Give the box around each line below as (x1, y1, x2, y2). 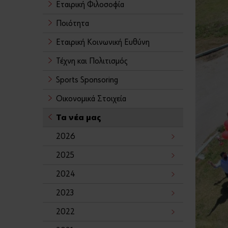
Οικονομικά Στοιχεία (56, 95, 126, 103)
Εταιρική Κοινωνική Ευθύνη (56, 38, 150, 47)
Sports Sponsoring (56, 76, 118, 84)
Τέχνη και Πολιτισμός (56, 57, 128, 66)
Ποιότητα (56, 19, 89, 28)
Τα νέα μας (56, 113, 101, 122)
